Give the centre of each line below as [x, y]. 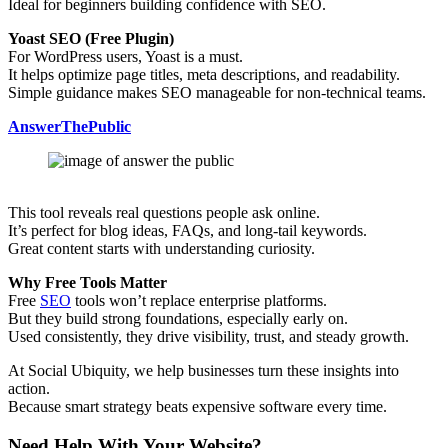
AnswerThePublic [69, 126]
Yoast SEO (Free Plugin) [91, 38]
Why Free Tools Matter [87, 282]
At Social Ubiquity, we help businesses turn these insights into [203, 370]
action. [29, 388]
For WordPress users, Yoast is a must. [125, 56]
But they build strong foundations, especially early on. [178, 318]
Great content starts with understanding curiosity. [161, 248]
